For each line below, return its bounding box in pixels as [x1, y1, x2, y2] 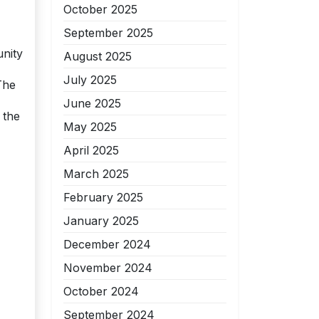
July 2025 [63, 73, 117, 87]
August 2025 [63, 49, 132, 63]
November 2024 [63, 261, 152, 275]
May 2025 [63, 120, 117, 134]
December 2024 [63, 237, 151, 251]
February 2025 [63, 190, 143, 204]
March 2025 [63, 167, 129, 181]
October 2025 [63, 2, 137, 16]
